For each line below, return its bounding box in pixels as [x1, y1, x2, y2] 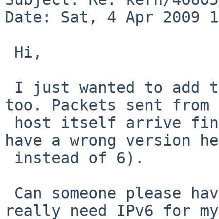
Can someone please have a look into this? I [5, 184, 14, 202]
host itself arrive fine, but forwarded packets [5, 113, 14, 131]
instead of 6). [5, 149, 14, 167]
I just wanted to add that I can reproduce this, [5, 78, 14, 96]
